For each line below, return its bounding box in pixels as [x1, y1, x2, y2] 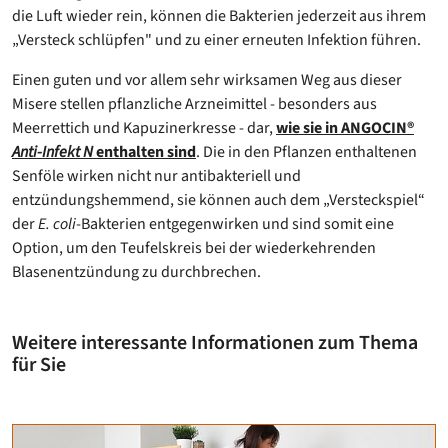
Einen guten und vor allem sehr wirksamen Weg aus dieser [12, 68, 402, 91]
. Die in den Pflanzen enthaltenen [196, 140, 417, 163]
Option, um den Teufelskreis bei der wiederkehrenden [12, 236, 376, 259]
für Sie [12, 350, 66, 379]
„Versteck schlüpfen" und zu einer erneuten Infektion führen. [12, 28, 421, 51]
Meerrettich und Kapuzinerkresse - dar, [12, 116, 276, 139]
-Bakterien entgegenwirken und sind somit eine [76, 212, 394, 235]
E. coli [38, 212, 76, 235]
